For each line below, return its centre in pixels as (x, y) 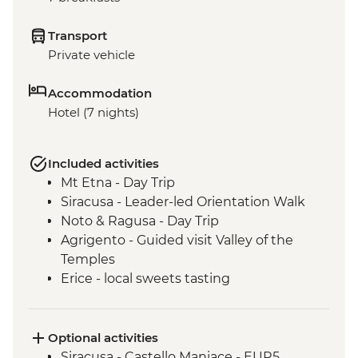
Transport (78, 36)
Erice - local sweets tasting (145, 279)
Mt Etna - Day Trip (118, 183)
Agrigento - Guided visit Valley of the (177, 241)
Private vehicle (91, 55)
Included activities (103, 164)
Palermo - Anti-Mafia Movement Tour (179, 298)
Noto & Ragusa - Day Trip (140, 221)
